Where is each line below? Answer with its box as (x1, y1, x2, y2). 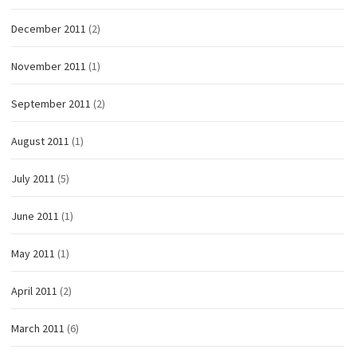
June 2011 (11, 209, 59, 224)
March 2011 (11, 321, 65, 336)
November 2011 (11, 59, 86, 74)
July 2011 (11, 171, 55, 186)
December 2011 (11, 22, 86, 37)
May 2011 (11, 246, 55, 261)
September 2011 (11, 96, 91, 112)
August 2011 (11, 134, 69, 149)
